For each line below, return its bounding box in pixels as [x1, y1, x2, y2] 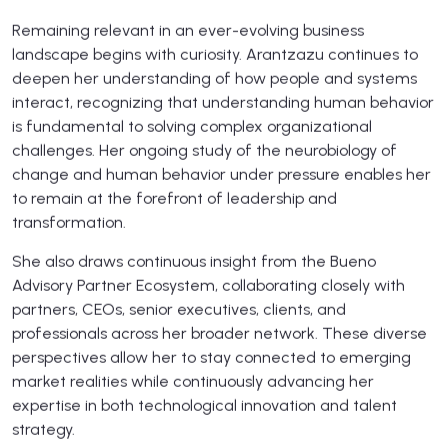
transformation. [12, 212, 126, 232]
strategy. [12, 419, 75, 439]
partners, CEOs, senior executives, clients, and [12, 299, 346, 319]
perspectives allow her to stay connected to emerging [12, 347, 411, 367]
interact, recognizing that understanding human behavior [12, 92, 434, 112]
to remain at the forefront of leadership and [12, 188, 337, 208]
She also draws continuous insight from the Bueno [12, 251, 376, 271]
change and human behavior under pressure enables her [12, 164, 431, 184]
